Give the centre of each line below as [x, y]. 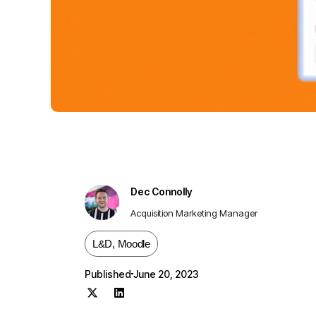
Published [108, 274]
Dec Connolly [162, 191]
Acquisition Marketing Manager [194, 213]
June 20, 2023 [166, 274]
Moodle [134, 243]
